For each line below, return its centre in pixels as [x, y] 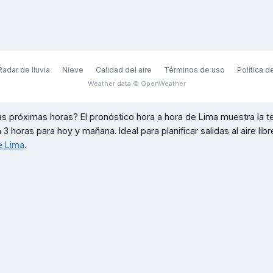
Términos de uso [194, 70]
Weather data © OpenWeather [136, 83]
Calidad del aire [123, 70]
